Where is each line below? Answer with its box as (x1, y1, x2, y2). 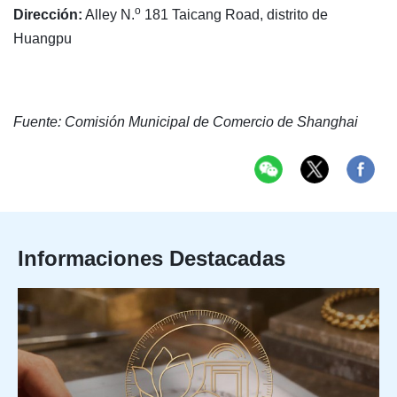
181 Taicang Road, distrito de (141, 6, 328, 22)
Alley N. (82, 6, 135, 22)
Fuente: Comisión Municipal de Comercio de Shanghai (13, 113, 358, 129)
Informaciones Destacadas (18, 245, 285, 270)
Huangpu (13, 30, 72, 46)
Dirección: (13, 6, 82, 22)
